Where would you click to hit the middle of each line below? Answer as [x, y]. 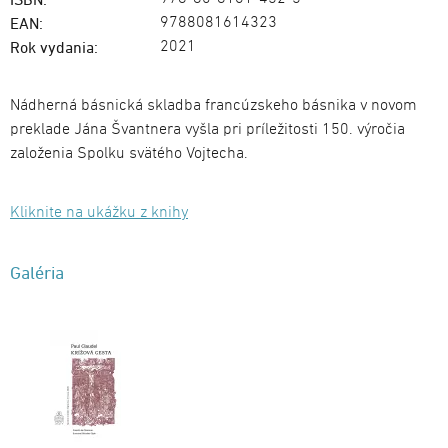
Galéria [37, 273]
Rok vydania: [54, 47]
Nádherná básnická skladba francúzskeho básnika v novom [213, 106]
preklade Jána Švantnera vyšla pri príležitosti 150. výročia [207, 130]
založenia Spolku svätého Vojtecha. [129, 154]
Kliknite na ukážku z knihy [99, 213]
